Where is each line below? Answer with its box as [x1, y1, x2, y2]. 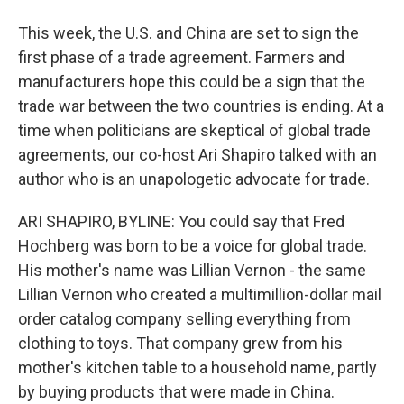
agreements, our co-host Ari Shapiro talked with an [18, 145, 377, 164]
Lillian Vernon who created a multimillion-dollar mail [18, 285, 381, 304]
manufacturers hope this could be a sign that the [18, 72, 365, 91]
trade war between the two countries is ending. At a [18, 96, 384, 115]
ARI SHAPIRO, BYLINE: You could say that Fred [18, 212, 344, 231]
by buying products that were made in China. [18, 382, 335, 401]
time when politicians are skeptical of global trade [18, 121, 371, 140]
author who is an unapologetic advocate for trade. [18, 170, 370, 188]
